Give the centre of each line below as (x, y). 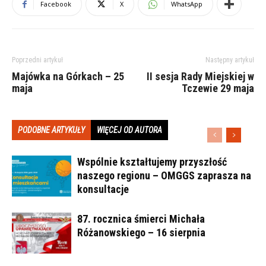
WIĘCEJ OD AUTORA (129, 130)
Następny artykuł (230, 60)
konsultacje (104, 189)
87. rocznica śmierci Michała (141, 219)
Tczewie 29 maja (218, 88)
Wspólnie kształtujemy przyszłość (152, 162)
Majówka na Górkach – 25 (68, 77)
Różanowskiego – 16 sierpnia (141, 233)
